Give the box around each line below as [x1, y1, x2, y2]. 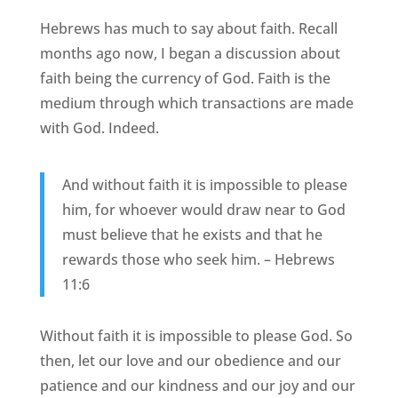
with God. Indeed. [39, 118, 159, 139]
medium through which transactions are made [39, 93, 354, 114]
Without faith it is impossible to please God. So [39, 326, 353, 346]
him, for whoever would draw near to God [61, 200, 346, 220]
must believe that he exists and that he [61, 225, 322, 245]
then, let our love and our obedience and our [39, 351, 341, 371]
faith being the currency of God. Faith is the [39, 68, 330, 89]
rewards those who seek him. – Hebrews [61, 250, 335, 270]
